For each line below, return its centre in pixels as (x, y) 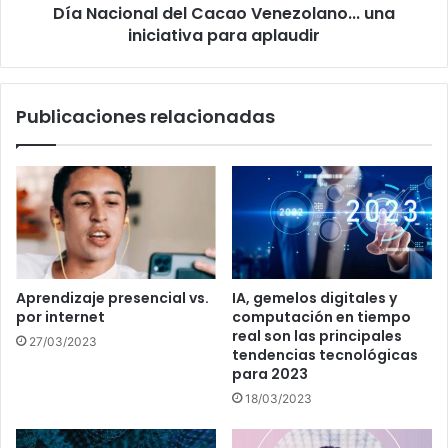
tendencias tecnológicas (325, 354)
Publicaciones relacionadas (145, 117)
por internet (60, 316)
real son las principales (317, 335)
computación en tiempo (321, 316)
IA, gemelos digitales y (314, 297)
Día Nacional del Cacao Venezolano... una (224, 14)
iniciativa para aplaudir (224, 36)
